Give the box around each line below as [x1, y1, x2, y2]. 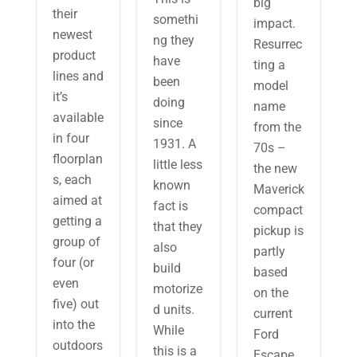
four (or [52, 255, 94, 270]
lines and [52, 69, 104, 84]
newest [52, 27, 92, 42]
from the [253, 120, 302, 135]
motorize [152, 281, 202, 296]
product [52, 48, 96, 63]
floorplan [52, 151, 103, 167]
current [253, 306, 293, 321]
